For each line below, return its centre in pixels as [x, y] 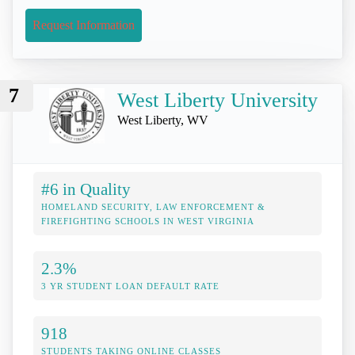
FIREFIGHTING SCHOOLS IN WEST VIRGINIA [148, 221]
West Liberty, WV [163, 120]
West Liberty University [218, 101]
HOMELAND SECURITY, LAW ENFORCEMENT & [153, 207]
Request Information [84, 25]
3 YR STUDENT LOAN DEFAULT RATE [130, 286]
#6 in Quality [86, 189]
